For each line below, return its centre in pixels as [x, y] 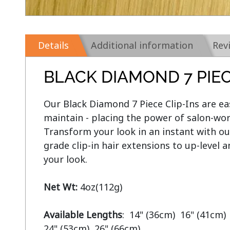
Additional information [142, 45]
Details [53, 45]
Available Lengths [83, 215]
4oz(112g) [100, 187]
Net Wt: [60, 187]
